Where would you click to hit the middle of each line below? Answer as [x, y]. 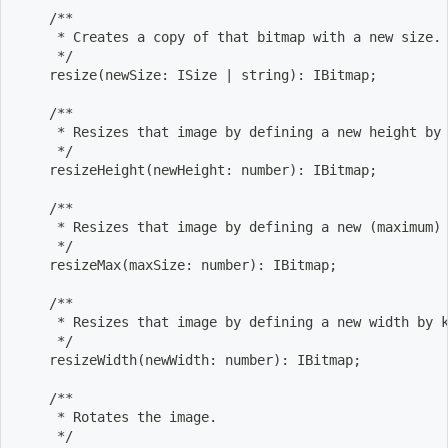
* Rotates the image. [117, 416]
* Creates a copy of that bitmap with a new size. [229, 36]
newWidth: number [209, 359]
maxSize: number [189, 264]
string [261, 74]
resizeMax [69, 264]
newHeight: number [221, 169]
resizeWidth [77, 359]
